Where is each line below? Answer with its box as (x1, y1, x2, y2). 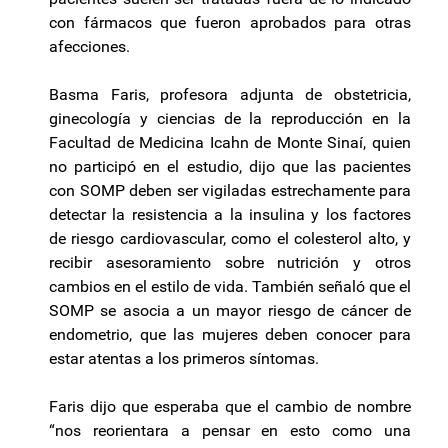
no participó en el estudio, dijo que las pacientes (49, 157, 411, 177)
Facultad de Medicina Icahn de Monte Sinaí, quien (49, 133, 411, 153)
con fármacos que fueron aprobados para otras (49, 13, 411, 33)
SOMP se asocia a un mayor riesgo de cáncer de (49, 301, 411, 321)
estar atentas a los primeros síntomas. (49, 349, 319, 369)
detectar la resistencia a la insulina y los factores (49, 205, 411, 225)
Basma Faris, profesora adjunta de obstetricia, (49, 85, 411, 105)
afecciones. (49, 37, 130, 57)
